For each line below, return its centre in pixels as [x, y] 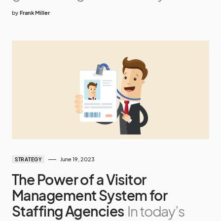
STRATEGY [28, 159]
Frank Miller [35, 13]
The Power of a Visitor [79, 179]
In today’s [156, 211]
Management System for [90, 195]
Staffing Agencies [68, 211]
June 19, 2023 [77, 159]
